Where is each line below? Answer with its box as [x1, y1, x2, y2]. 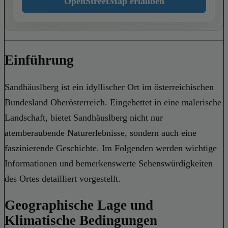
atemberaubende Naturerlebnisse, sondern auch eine [5, 127, 196, 138]
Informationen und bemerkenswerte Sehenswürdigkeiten [5, 158, 213, 168]
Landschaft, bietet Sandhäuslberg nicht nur [5, 112, 163, 123]
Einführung [5, 52, 74, 68]
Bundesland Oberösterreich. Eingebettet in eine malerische [5, 97, 221, 107]
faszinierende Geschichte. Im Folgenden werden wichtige [5, 142, 217, 153]
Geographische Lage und [5, 197, 153, 213]
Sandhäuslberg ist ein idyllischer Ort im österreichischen [5, 81, 214, 92]
